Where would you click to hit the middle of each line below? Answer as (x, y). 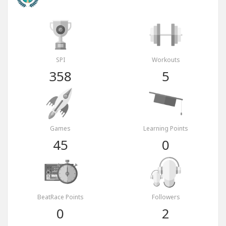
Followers (166, 197)
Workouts (166, 60)
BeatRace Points (60, 197)
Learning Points (166, 129)
